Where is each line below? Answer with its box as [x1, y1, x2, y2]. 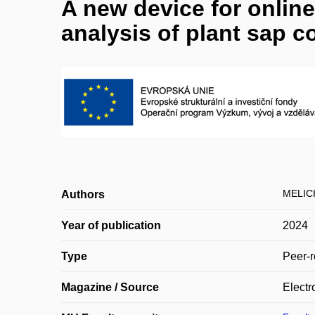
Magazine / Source [61, 281, 159, 293]
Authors [61, 188, 105, 200]
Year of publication [61, 219, 161, 231]
